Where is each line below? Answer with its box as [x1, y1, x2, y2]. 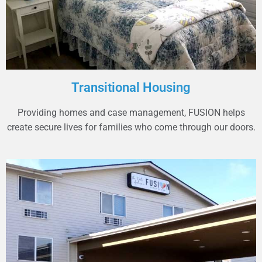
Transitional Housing [71, 80, 191, 95]
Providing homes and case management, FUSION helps [17, 106, 245, 118]
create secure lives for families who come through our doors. [6, 121, 256, 133]
